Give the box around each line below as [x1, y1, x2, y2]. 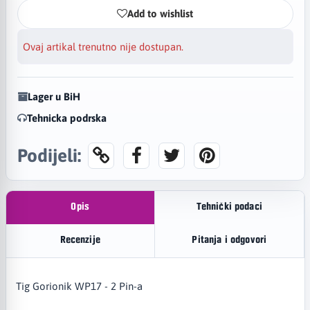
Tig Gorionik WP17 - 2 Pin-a [15, 280, 143, 292]
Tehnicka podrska [26, 111, 107, 124]
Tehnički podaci [196, 202, 262, 213]
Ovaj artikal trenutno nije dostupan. [23, 40, 183, 53]
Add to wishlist [127, 8, 193, 19]
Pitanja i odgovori [192, 235, 267, 246]
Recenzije [60, 235, 100, 246]
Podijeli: [17, 144, 81, 166]
